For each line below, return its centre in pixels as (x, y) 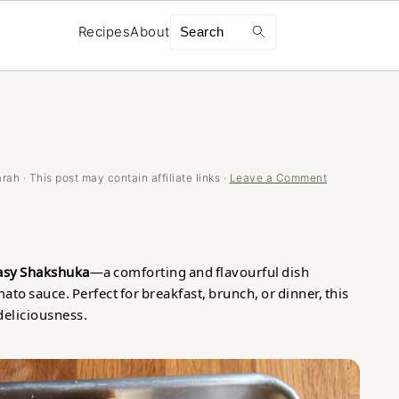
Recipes (104, 32)
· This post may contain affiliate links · (125, 178)
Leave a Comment (278, 178)
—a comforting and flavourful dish (199, 272)
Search (201, 31)
